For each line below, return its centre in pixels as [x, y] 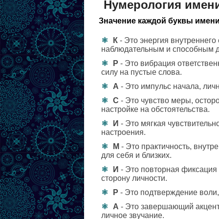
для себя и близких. [136, 155]
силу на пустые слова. [142, 72]
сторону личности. [134, 178]
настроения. [123, 132]
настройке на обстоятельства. [155, 109]
